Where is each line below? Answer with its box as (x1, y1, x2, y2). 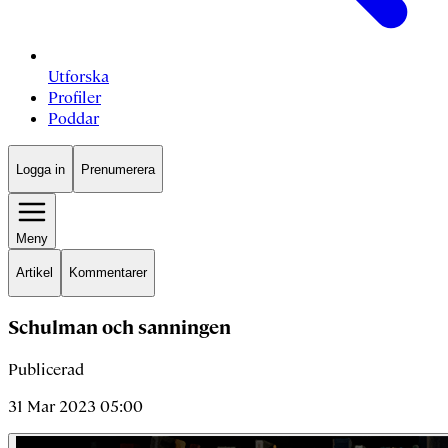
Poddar (48, 108, 99, 130)
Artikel (16, 265, 53, 281)
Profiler (48, 87, 101, 109)
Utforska (48, 66, 109, 88)
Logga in (16, 161, 65, 177)
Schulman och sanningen (8, 315, 231, 341)
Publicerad (8, 359, 84, 380)
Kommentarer (69, 265, 147, 281)
